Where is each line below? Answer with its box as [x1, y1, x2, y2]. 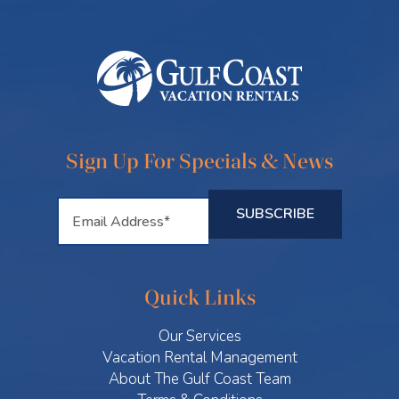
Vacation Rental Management [102, 347, 297, 369]
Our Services [158, 326, 241, 347]
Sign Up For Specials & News [66, 149, 333, 175]
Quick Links [143, 285, 256, 312]
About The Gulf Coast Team [108, 369, 291, 390]
